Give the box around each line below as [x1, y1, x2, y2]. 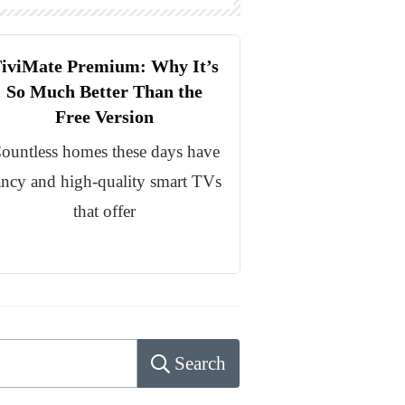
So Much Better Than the [6, 81, 203, 102]
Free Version [55, 107, 155, 127]
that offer [73, 202, 137, 221]
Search [174, 353, 226, 375]
